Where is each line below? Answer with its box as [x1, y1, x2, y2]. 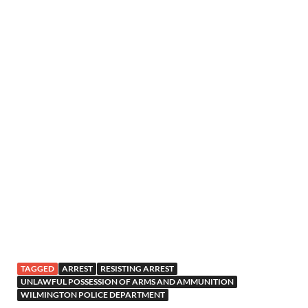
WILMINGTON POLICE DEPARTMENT [21, 289, 165, 300]
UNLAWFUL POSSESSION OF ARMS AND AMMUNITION [21, 276, 234, 287]
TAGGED [21, 263, 54, 274]
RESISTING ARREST [100, 263, 174, 274]
